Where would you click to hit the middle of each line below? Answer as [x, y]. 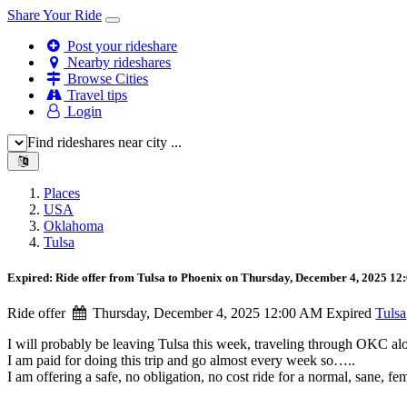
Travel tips [96, 95]
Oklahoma [74, 226]
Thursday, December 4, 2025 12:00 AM [206, 313]
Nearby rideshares [118, 62]
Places [62, 193]
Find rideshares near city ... [104, 142]
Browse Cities [106, 79]
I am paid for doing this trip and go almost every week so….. [181, 361]
